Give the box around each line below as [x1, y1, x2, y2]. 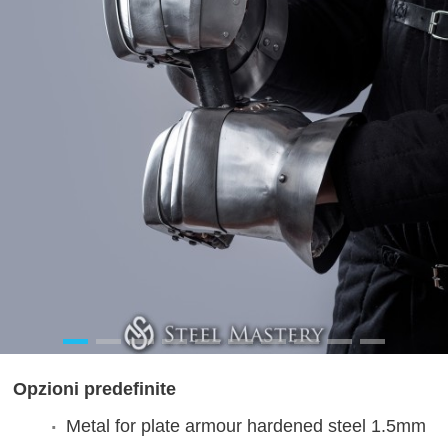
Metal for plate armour [66, 416, 242, 437]
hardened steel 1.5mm [242, 416, 426, 437]
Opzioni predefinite [13, 379, 176, 400]
